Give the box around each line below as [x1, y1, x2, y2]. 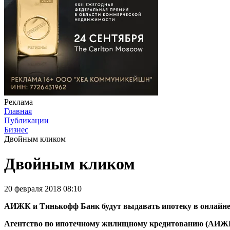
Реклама [4, 97, 33, 106]
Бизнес [4, 125, 28, 134]
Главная [4, 106, 32, 116]
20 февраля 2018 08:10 [4, 184, 82, 194]
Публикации [4, 116, 49, 125]
